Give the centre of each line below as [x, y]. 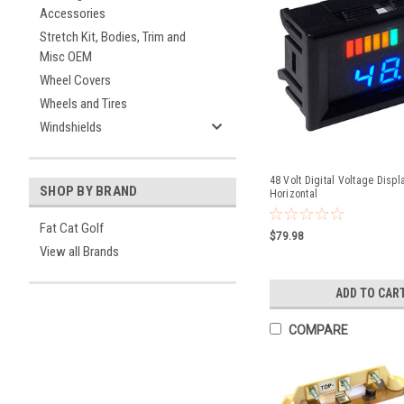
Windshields [71, 127]
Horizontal [293, 194]
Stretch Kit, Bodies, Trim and [113, 37]
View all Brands [79, 252]
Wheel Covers [75, 80]
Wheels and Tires [83, 104]
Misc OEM [66, 57]
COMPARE [318, 330]
